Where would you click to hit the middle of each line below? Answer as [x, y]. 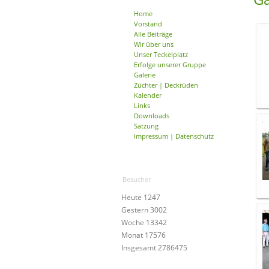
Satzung [146, 126]
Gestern [136, 210]
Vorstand [148, 24]
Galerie [145, 75]
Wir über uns [154, 44]
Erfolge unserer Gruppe [170, 65]
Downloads [152, 116]
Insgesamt [140, 248]
